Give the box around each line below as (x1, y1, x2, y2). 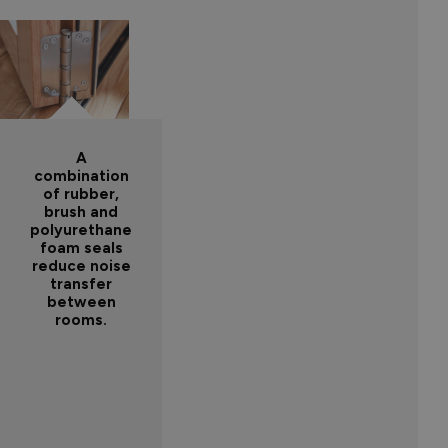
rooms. (55, 311, 107, 330)
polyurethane (30, 221, 132, 240)
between (46, 293, 116, 312)
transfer (50, 275, 112, 294)
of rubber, (43, 185, 119, 204)
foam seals (39, 239, 123, 258)
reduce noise (31, 257, 131, 276)
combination (33, 167, 129, 186)
